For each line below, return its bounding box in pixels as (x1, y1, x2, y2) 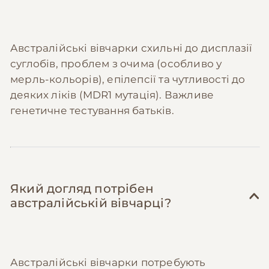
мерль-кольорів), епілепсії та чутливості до (10, 73, 246, 85)
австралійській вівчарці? (10, 196, 171, 211)
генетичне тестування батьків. (10, 104, 174, 116)
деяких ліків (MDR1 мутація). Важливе (10, 88, 214, 101)
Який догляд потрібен (10, 181, 154, 196)
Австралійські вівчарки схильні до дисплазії (10, 41, 253, 54)
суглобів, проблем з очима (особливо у (10, 57, 222, 70)
